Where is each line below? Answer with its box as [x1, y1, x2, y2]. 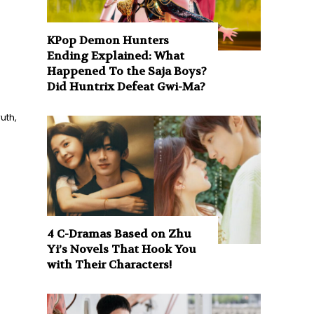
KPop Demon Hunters [47, 32, 170, 48]
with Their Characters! [47, 257, 172, 272]
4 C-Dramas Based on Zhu [47, 226, 192, 241]
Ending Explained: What [47, 48, 185, 63]
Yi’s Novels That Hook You [47, 241, 197, 257]
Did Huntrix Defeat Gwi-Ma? [47, 78, 206, 94]
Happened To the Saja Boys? [47, 63, 207, 78]
